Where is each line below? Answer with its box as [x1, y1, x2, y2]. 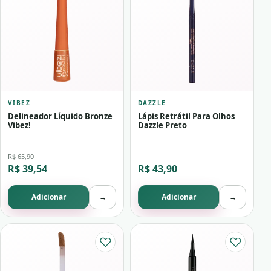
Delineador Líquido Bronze [8, 111, 113, 122]
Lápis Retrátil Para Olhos [138, 111, 235, 122]
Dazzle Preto [138, 120, 187, 131]
